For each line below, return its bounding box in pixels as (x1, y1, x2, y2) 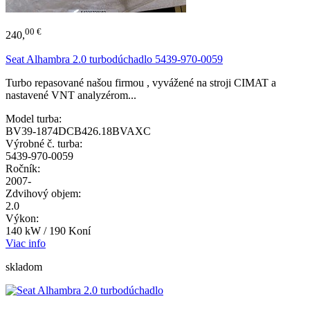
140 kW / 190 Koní (6, 224, 91, 237)
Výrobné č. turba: (6, 137, 82, 149)
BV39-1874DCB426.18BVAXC (6, 125, 151, 137)
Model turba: (6, 112, 62, 125)
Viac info (6, 237, 46, 249)
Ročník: (6, 162, 40, 174)
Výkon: (6, 212, 39, 224)
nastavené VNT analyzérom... (6, 89, 136, 101)
